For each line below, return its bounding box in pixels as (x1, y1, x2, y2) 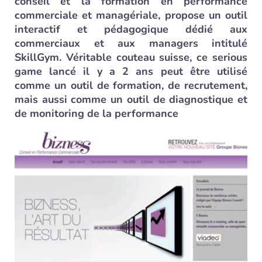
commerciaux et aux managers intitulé (15, 36, 247, 50)
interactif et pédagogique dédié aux (15, 22, 247, 36)
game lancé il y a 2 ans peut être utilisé (15, 64, 247, 78)
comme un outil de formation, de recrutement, (15, 78, 247, 92)
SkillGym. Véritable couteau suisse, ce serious (15, 50, 247, 64)
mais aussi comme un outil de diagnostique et (15, 92, 247, 106)
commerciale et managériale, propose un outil (15, 8, 247, 22)
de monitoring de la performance (15, 106, 178, 120)
